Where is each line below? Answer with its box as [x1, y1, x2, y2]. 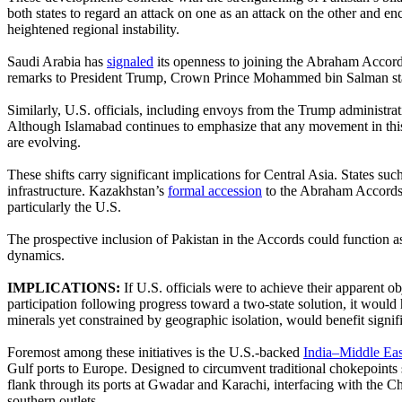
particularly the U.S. [7, 198, 121, 214]
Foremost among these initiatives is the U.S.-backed [7, 344, 303, 360]
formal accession [168, 182, 262, 198]
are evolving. [7, 134, 81, 150]
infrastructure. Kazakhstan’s [7, 182, 168, 198]
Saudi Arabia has [7, 53, 107, 69]
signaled [107, 53, 153, 69]
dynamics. [7, 247, 65, 263]
